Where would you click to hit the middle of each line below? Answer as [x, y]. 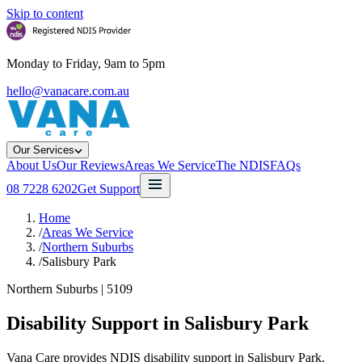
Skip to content [45, 13]
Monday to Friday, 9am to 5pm [86, 63]
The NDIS [243, 165]
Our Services [44, 150]
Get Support [109, 189]
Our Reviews [90, 165]
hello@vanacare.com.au [68, 91]
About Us [32, 165]
